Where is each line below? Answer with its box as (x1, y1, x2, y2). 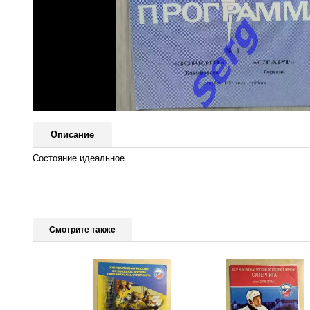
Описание (51, 129, 94, 140)
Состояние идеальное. (33, 152, 127, 163)
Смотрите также (49, 224, 116, 235)
